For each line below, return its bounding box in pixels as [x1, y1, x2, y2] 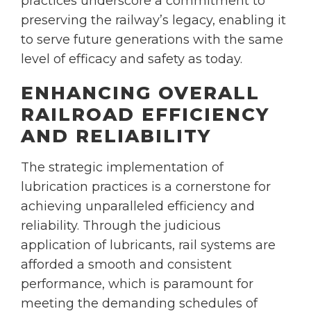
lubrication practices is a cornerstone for [21, 179, 271, 194]
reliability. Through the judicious [21, 218, 221, 233]
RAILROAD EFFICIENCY [21, 103, 269, 126]
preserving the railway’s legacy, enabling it [21, 12, 286, 28]
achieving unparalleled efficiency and [21, 199, 255, 214]
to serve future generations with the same [21, 32, 283, 47]
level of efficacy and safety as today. [21, 51, 242, 67]
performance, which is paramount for [21, 276, 253, 292]
